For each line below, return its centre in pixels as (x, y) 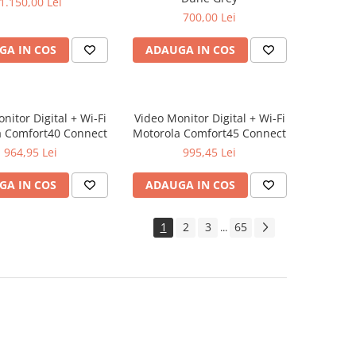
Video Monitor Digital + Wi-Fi (209, 118)
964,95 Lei (31, 152)
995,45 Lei (209, 152)
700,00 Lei (209, 17)
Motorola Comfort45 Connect (209, 133)
